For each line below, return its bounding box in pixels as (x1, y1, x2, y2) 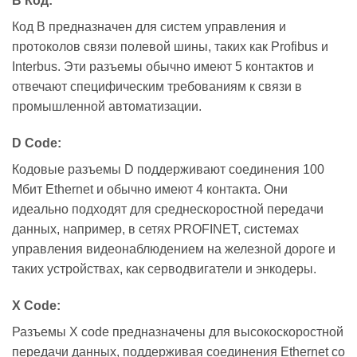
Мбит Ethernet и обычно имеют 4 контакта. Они (12, 182, 288, 197)
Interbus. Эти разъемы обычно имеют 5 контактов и (12, 60, 314, 74)
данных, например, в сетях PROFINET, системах (12, 222, 299, 237)
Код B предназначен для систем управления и (12, 20, 286, 34)
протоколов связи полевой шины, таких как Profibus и (12, 40, 328, 54)
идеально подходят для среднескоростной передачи (12, 202, 324, 217)
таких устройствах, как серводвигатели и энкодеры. (12, 262, 316, 277)
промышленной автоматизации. (12, 100, 202, 114)
